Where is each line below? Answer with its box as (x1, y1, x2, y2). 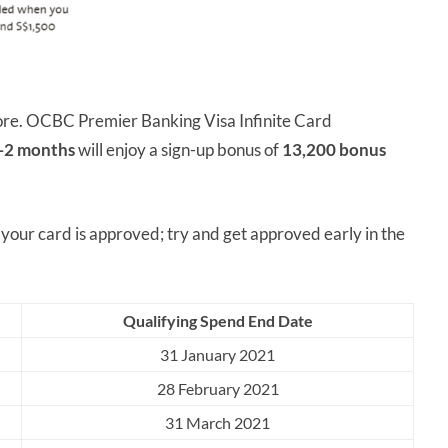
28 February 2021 (156, 379, 279, 399)
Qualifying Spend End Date (122, 311, 313, 331)
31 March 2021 (165, 413, 270, 433)
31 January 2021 (160, 345, 275, 365)
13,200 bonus (282, 139, 386, 161)
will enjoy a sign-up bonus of (78, 139, 282, 161)
